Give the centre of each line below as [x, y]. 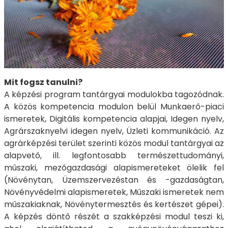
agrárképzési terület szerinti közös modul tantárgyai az [114, 144]
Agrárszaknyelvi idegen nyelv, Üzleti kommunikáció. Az [114, 131]
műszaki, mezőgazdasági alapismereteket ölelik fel [114, 168]
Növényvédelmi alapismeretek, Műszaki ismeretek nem [114, 192]
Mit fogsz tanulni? [44, 82]
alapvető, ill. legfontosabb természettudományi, [114, 156]
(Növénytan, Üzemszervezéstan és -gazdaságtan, [114, 180]
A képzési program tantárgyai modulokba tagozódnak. [114, 95]
